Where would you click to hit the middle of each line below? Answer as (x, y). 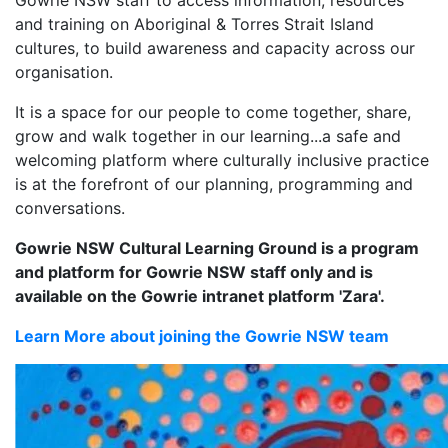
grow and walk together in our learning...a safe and (208, 135)
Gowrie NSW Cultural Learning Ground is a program (217, 247)
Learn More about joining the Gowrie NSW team (202, 335)
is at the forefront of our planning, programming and (214, 183)
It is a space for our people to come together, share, (213, 111)
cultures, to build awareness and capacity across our (215, 47)
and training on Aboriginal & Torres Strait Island (194, 23)
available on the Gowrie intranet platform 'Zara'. (200, 295)
